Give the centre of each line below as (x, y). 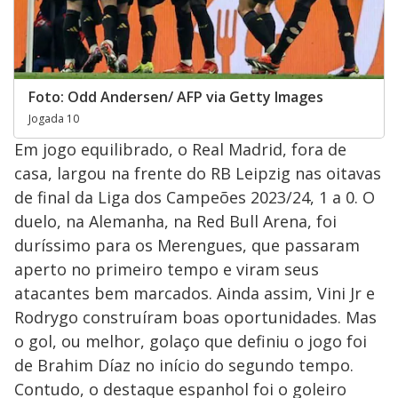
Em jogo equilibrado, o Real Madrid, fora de (180, 150)
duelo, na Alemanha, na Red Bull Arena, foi (175, 222)
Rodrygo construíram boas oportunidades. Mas (195, 318)
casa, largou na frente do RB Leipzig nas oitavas (198, 174)
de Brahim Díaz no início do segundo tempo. (184, 366)
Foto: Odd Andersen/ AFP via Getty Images (176, 97)
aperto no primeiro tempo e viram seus (167, 270)
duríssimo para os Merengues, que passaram (187, 246)
